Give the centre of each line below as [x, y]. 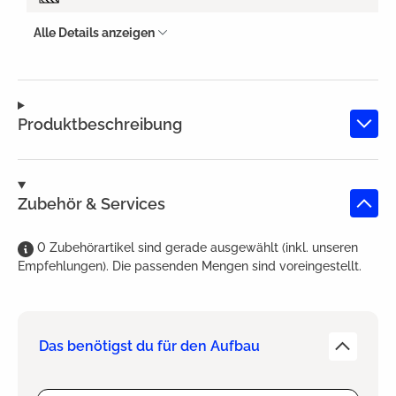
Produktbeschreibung [100, 124]
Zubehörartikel [94, 248]
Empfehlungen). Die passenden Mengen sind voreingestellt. [190, 267]
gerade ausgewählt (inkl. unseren [262, 248]
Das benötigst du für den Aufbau [149, 346]
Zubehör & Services [91, 203]
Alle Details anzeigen [94, 32]
